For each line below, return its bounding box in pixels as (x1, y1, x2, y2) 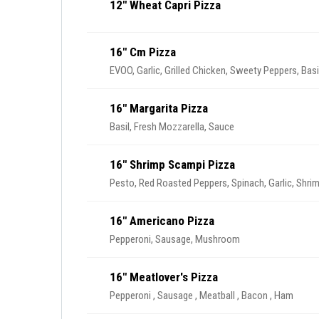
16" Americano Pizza (110, 214, 214, 228)
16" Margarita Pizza (110, 101, 208, 115)
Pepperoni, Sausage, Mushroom (110, 233, 240, 246)
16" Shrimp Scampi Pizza (110, 157, 235, 172)
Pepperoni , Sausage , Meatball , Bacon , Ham (110, 289, 293, 302)
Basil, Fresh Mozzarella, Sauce (110, 120, 234, 133)
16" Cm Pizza (110, 45, 176, 59)
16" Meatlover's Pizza (110, 270, 218, 284)
